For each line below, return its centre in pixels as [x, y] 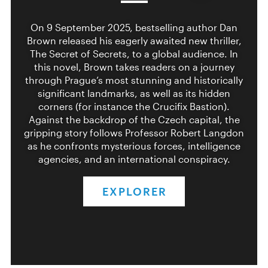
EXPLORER [134, 192]
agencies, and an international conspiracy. [134, 159]
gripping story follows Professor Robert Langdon [134, 133]
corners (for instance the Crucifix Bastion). [134, 106]
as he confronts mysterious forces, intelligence [134, 146]
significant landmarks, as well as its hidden [134, 93]
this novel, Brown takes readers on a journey [134, 67]
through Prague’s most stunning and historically [134, 80]
